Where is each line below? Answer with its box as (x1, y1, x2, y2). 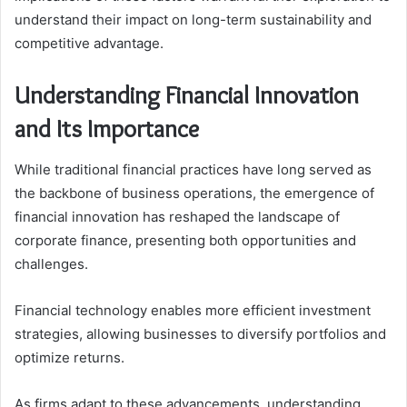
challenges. (15, 254, 88, 273)
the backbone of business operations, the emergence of (15, 184, 374, 202)
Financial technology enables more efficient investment (15, 301, 371, 319)
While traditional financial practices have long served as (15, 160, 372, 178)
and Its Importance (15, 114, 199, 144)
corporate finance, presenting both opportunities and (15, 231, 356, 249)
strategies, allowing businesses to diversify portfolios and (15, 324, 386, 342)
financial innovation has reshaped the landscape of (15, 207, 340, 225)
